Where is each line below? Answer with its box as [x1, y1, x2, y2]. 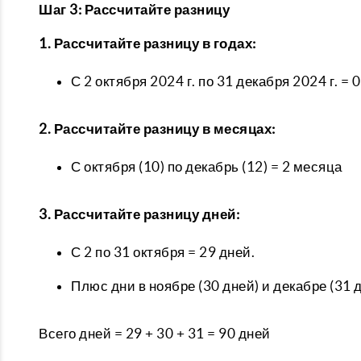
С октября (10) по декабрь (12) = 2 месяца [71, 159, 342, 174]
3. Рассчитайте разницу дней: [39, 206, 239, 222]
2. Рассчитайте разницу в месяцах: [39, 121, 276, 136]
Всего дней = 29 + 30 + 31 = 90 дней [39, 326, 271, 341]
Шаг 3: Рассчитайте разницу [39, 2, 230, 17]
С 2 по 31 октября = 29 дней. [71, 244, 255, 259]
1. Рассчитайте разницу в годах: [39, 35, 256, 51]
